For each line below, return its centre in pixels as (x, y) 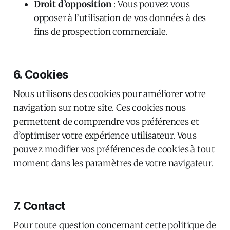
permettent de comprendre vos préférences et (106, 121)
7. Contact (39, 206)
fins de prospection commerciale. (101, 32)
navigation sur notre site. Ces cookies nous (99, 108)
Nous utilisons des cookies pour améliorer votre (109, 94)
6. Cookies (41, 74)
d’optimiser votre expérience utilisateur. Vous (105, 135)
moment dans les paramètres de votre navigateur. (113, 163)
